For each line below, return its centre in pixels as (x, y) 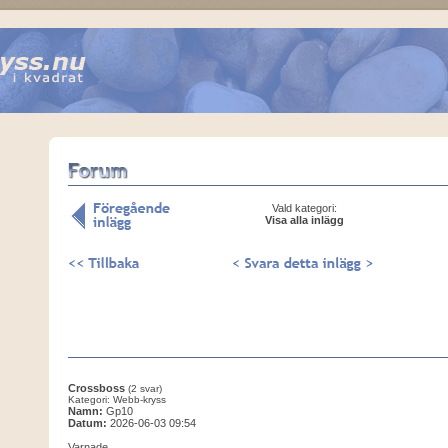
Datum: (87, 423)
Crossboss (96, 388)
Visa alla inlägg (304, 220)
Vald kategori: (304, 208)
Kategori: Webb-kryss (116, 399)
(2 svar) (144, 388)
